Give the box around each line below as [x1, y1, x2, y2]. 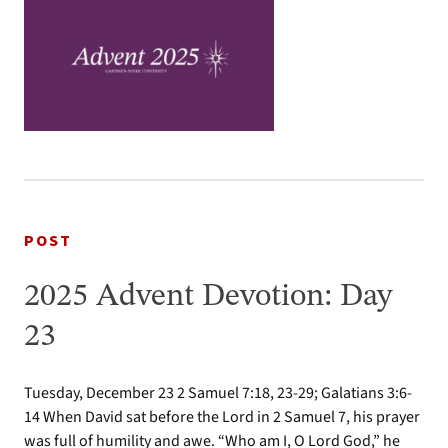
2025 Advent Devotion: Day [24, 280, 392, 313]
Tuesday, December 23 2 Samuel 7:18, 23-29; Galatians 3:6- [24, 381, 412, 404]
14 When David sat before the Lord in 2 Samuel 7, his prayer [24, 405, 420, 428]
